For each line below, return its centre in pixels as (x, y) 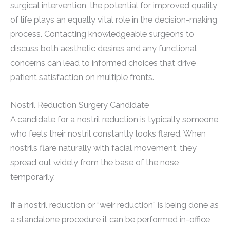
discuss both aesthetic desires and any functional (103, 49)
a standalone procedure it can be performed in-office (110, 219)
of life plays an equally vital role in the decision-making (114, 20)
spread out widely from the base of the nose (94, 163)
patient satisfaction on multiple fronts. (82, 78)
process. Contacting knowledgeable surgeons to (102, 34)
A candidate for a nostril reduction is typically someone (114, 120)
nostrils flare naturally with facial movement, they (103, 148)
